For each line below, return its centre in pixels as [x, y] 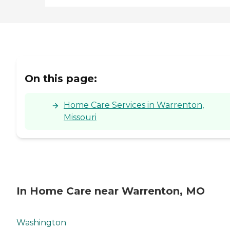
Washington [41, 223]
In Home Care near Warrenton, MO [111, 191]
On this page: [61, 79]
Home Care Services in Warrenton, [134, 105]
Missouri [80, 118]
